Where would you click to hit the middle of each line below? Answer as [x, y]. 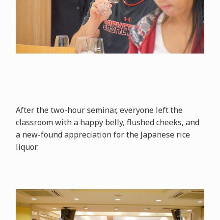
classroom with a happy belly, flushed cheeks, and [107, 122]
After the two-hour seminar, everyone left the [99, 110]
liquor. [27, 147]
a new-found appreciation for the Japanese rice [103, 134]
